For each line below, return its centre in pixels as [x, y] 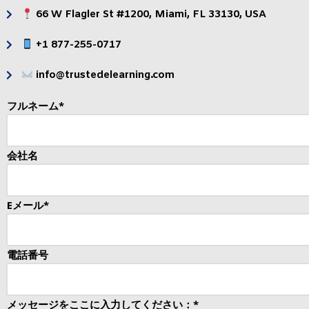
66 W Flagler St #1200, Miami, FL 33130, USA [149, 14]
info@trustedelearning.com [103, 75]
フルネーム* [36, 106]
